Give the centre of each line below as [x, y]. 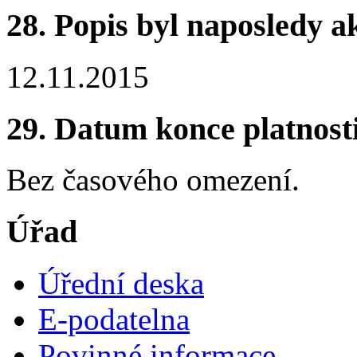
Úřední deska [121, 283]
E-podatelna [114, 319]
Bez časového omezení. [153, 180]
